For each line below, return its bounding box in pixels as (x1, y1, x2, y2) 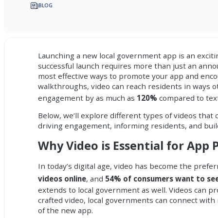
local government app (97, 50, 177, 60)
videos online (38, 174, 87, 184)
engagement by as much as (38, 92, 137, 103)
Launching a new (38, 50, 98, 60)
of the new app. (38, 205, 93, 216)
